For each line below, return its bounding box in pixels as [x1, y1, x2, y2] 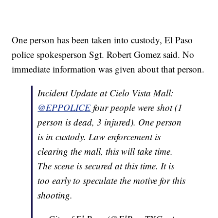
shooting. [37, 189, 73, 201]
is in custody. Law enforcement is [37, 130, 161, 143]
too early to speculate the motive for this [37, 174, 186, 187]
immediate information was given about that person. [12, 63, 205, 75]
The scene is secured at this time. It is [37, 160, 175, 172]
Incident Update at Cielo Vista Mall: [37, 87, 174, 99]
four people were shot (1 [91, 101, 183, 114]
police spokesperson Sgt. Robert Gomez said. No [12, 48, 195, 61]
